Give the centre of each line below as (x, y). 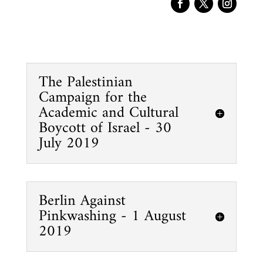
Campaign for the (92, 97)
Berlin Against (82, 201)
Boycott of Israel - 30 (105, 128)
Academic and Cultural (108, 113)
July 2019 (69, 143)
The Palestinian (85, 82)
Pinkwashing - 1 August (112, 216)
